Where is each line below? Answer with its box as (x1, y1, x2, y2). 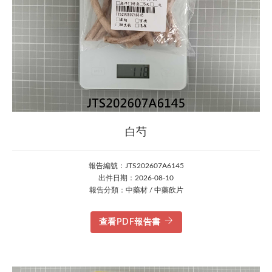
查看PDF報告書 (98, 218, 161, 226)
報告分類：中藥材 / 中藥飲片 (89, 186, 183, 194)
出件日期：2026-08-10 (98, 174, 174, 182)
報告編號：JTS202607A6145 (88, 162, 184, 169)
